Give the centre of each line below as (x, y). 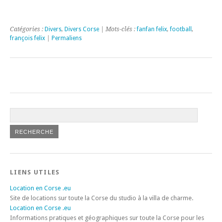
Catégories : (27, 29)
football (181, 29)
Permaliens (67, 38)
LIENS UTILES (35, 172)
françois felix (28, 38)
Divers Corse (82, 29)
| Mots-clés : (118, 29)
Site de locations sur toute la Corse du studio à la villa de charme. (102, 198)
